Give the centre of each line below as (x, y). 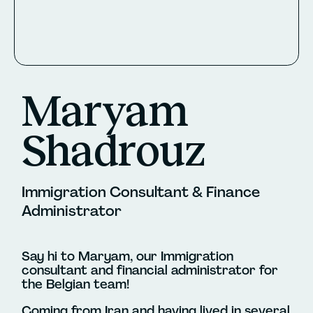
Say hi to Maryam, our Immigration (128, 256)
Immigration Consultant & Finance (141, 192)
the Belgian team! (78, 284)
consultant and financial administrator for (150, 270)
